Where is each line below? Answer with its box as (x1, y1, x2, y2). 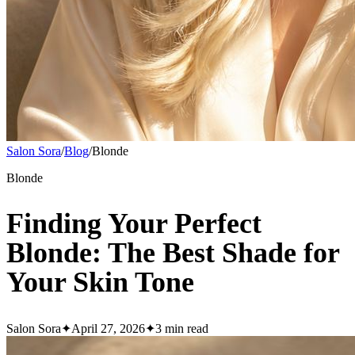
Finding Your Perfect (6, 208, 261, 240)
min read (162, 322, 208, 336)
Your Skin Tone (6, 266, 194, 299)
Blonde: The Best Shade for (6, 237, 339, 269)
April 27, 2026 (71, 322, 145, 336)
